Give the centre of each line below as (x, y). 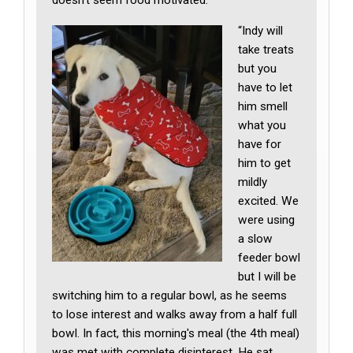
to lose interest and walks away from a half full (175, 315)
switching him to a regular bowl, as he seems (170, 296)
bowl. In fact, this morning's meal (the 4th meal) (176, 334)
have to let (266, 88)
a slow (256, 239)
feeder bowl (269, 258)
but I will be (268, 277)
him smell (263, 107)
